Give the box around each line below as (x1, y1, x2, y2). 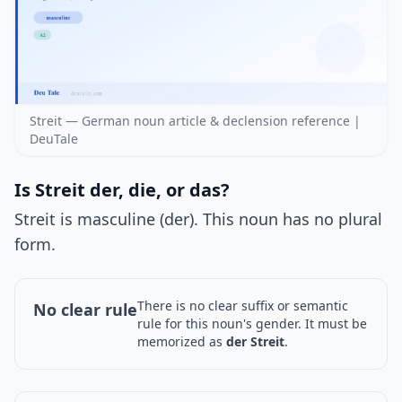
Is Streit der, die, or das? (14, 178, 230, 203)
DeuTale (30, 130, 78, 148)
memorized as (137, 333, 226, 351)
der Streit (226, 333, 284, 351)
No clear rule (33, 299, 137, 321)
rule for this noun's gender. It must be (137, 315, 367, 333)
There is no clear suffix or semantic (137, 297, 348, 315)
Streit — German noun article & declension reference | (30, 112, 361, 130)
